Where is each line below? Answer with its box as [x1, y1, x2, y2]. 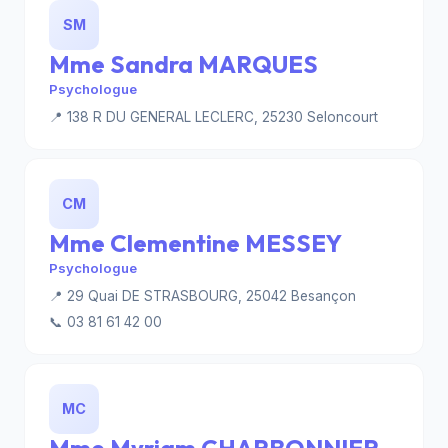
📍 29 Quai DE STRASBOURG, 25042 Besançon [49, 288, 356, 304]
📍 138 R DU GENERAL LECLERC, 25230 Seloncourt [49, 109, 378, 125]
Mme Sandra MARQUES [49, 49, 318, 79]
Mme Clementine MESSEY [49, 228, 342, 258]
